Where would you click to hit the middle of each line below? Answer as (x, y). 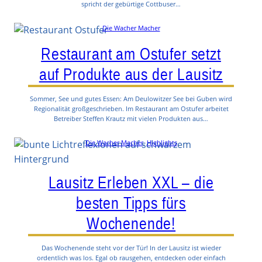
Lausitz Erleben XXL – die (131, 183)
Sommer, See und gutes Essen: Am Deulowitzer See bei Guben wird (131, 98)
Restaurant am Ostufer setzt (131, 54)
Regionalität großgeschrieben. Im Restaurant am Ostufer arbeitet (131, 108)
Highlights (162, 142)
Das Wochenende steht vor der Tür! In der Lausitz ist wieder (131, 248)
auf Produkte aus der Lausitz (131, 75)
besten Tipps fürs (131, 203)
